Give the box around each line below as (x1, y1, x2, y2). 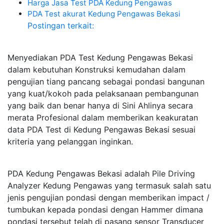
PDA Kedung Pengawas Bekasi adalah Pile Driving (7, 168, 195, 178)
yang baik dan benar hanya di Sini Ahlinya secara (7, 100, 193, 110)
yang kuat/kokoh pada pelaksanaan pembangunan (7, 88, 198, 98)
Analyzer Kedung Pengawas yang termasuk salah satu (7, 180, 211, 190)
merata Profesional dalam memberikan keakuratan (7, 112, 198, 122)
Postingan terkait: (27, 20, 94, 30)
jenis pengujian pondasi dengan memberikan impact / (7, 192, 209, 202)
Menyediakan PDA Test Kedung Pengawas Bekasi (7, 52, 193, 62)
